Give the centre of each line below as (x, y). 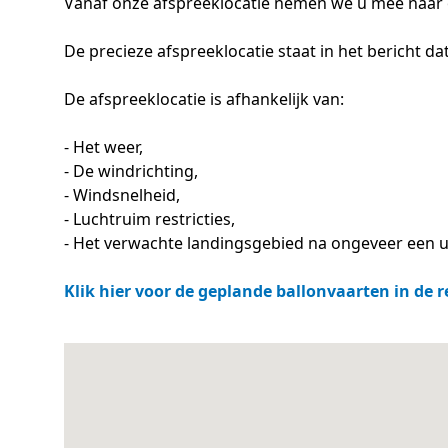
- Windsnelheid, (124, 195)
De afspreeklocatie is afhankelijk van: (204, 99)
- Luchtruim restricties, (153, 219)
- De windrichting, (133, 171)
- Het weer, (105, 147)
